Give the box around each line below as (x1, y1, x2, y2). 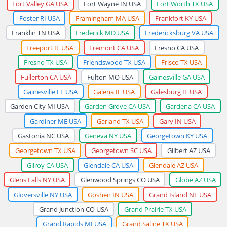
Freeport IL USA (26, 43, 73, 52)
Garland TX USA (96, 116, 143, 126)
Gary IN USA (159, 116, 196, 126)
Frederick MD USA (75, 28, 129, 37)
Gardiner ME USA (29, 116, 81, 126)
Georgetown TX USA (15, 145, 75, 155)
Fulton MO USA (87, 72, 133, 82)
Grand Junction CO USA (39, 204, 108, 214)
